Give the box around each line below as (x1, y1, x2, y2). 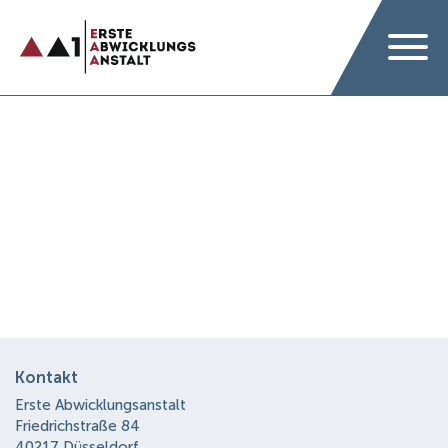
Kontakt (15, 367, 78, 387)
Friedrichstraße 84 (15, 417, 140, 435)
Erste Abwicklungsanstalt (15, 396, 186, 414)
